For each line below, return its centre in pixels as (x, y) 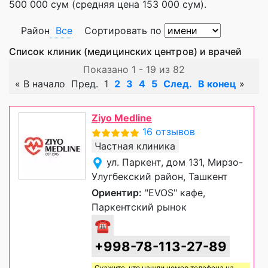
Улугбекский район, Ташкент (160, 177)
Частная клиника (135, 146)
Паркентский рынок (139, 207)
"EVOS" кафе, (173, 193)
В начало (44, 84)
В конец (217, 84)
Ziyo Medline (122, 118)
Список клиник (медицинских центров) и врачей (127, 52)
